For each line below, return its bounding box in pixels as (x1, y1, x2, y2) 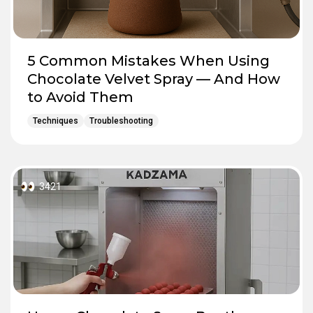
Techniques (33, 115, 78, 126)
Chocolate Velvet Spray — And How (27, 70, 280, 87)
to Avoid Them (27, 88, 133, 105)
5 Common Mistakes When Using (27, 52, 270, 69)
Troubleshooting (89, 115, 153, 126)
